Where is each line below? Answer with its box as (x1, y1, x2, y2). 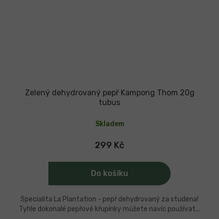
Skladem (95, 119, 124, 128)
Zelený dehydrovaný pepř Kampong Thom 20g (24, 88, 195, 97)
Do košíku (91, 168, 128, 178)
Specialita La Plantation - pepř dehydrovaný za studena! (21, 195, 198, 203)
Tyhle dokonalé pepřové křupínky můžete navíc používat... (19, 204, 200, 213)
